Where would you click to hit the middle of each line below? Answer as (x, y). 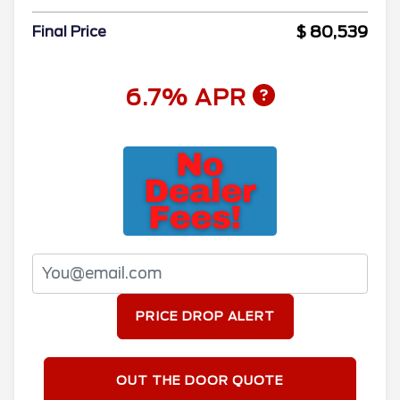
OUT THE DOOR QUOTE (200, 380)
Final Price (69, 31)
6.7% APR (189, 97)
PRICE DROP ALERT (205, 316)
